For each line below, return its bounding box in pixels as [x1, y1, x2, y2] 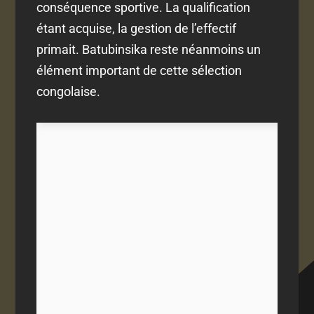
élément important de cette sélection [36, 63, 243, 78]
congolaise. [36, 84, 101, 100]
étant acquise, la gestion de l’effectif [36, 21, 237, 36]
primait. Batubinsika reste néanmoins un [36, 42, 261, 57]
